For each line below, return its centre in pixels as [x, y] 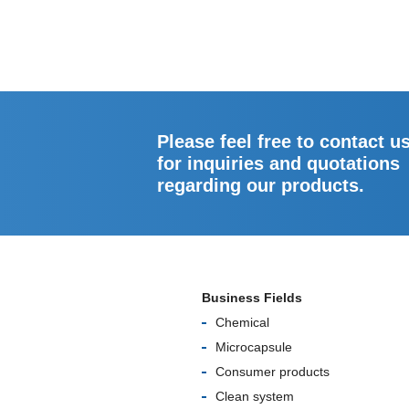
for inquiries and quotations [278, 163]
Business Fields [252, 298]
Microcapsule [254, 347]
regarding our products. [261, 185]
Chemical [242, 322]
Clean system [255, 396]
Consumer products [273, 372]
